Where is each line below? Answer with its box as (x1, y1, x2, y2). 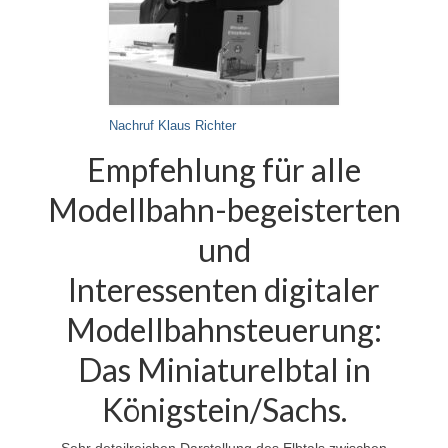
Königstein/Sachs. (101, 390, 347, 430)
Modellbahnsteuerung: (66, 310, 382, 350)
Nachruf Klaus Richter (109, 119, 236, 134)
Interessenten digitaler (68, 270, 380, 310)
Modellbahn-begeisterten (47, 190, 401, 230)
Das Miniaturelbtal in (77, 350, 371, 390)
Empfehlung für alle (87, 150, 361, 190)
